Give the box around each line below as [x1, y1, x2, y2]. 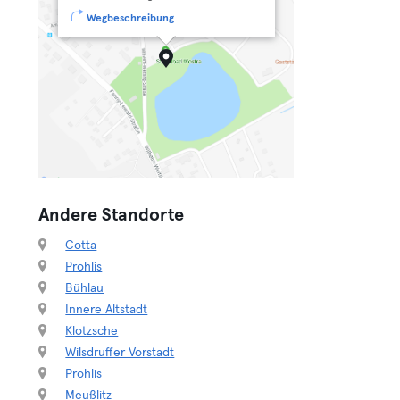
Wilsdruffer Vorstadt [65, 346, 175, 359]
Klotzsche [65, 325, 119, 337]
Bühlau [65, 282, 104, 295]
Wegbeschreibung [86, 13, 174, 24]
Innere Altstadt [65, 304, 148, 316]
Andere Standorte [38, 206, 185, 224]
